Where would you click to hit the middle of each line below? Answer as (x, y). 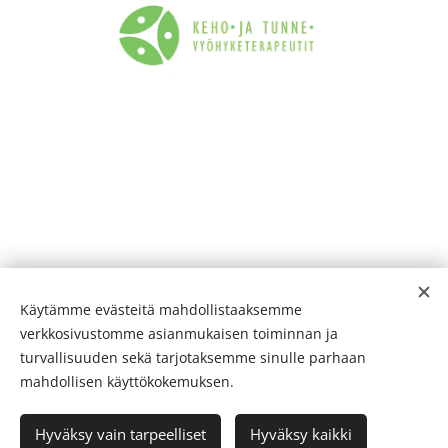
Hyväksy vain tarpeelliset (120, 434)
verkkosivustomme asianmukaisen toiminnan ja (179, 333)
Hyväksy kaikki (301, 434)
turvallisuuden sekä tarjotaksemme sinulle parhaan (193, 357)
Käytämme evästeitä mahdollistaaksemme (161, 309)
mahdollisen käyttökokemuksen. (127, 381)
